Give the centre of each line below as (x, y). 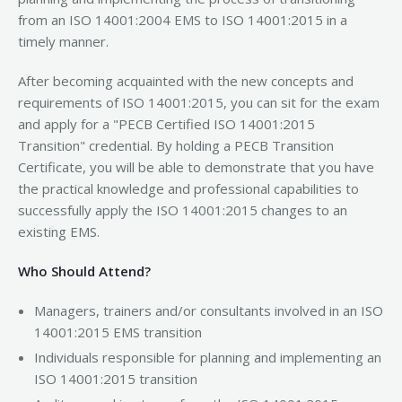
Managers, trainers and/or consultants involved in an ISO (209, 310)
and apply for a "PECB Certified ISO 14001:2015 (166, 123)
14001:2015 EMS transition (118, 332)
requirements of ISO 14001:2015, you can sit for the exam (199, 102)
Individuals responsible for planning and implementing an (208, 357)
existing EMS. (59, 231)
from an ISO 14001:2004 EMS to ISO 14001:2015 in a (183, 19)
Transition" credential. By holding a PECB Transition (176, 145)
